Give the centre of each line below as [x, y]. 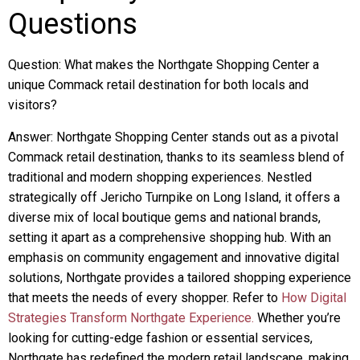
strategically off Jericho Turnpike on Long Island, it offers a [174, 197]
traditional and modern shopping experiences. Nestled [160, 177]
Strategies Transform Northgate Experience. [131, 318]
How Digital [314, 298]
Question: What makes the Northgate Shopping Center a [164, 65]
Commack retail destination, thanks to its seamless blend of [176, 157]
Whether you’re [297, 318]
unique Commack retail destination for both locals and [158, 85]
